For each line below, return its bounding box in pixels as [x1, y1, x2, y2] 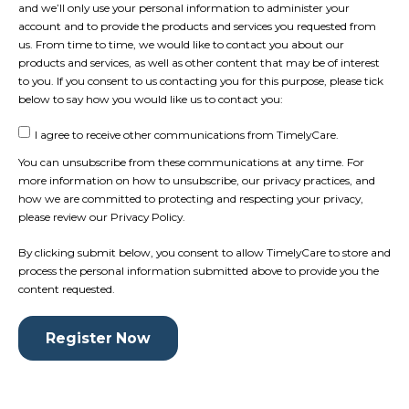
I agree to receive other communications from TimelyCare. [34, 128, 339, 142]
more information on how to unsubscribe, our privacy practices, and [18, 173, 375, 187]
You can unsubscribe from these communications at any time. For [18, 154, 364, 169]
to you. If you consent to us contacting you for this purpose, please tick [18, 73, 383, 88]
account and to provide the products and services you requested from [18, 18, 376, 33]
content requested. [18, 281, 115, 296]
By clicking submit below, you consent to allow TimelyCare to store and [18, 245, 391, 259]
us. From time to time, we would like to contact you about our [18, 37, 344, 51]
